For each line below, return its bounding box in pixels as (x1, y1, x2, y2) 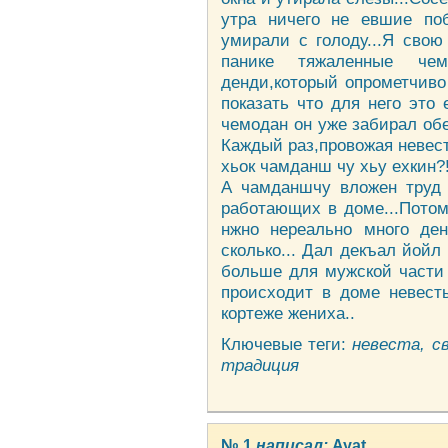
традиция (221, 355, 299, 375)
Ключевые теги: (221, 334, 353, 354)
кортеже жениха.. (221, 303, 355, 323)
